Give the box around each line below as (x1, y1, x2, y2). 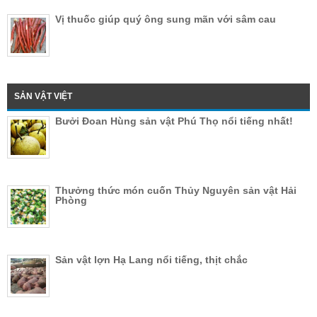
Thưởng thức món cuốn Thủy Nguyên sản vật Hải (55, 185, 296, 197)
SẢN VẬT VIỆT (14, 91, 72, 102)
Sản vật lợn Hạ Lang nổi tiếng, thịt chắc (55, 254, 248, 266)
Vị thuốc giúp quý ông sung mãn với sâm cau (55, 13, 276, 25)
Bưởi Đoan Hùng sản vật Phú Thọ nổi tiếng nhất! (55, 115, 293, 127)
